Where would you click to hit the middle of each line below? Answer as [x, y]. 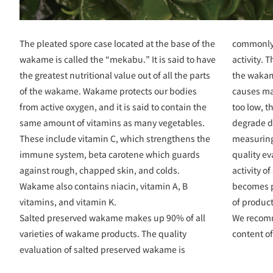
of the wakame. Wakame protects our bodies [108, 91]
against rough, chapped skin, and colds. [100, 170]
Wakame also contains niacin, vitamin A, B [104, 186]
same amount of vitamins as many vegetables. [112, 122]
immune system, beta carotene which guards [110, 154]
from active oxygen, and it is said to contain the [113, 107]
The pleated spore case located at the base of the [117, 43]
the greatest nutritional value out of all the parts [115, 75]
